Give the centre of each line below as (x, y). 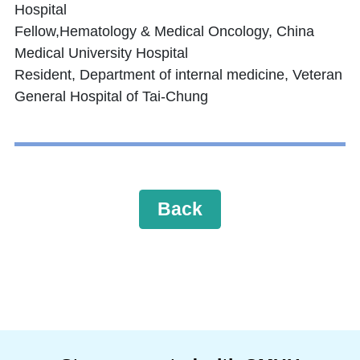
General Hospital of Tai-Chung (111, 97)
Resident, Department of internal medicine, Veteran (178, 75)
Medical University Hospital (101, 53)
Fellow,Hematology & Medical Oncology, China (164, 32)
